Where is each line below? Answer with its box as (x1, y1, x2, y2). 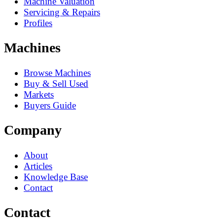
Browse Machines (24, 67, 91, 78)
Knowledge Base (24, 171, 88, 182)
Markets (24, 89, 54, 100)
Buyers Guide (24, 100, 76, 110)
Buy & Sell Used (24, 78, 88, 89)
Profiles (24, 17, 52, 28)
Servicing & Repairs (24, 6, 100, 17)
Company (4, 122, 62, 138)
